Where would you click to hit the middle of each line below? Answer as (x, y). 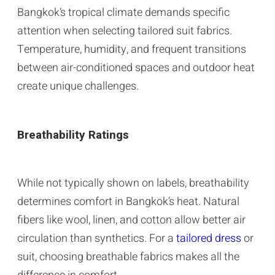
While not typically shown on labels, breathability (133, 183)
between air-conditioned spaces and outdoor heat (136, 68)
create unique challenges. (78, 86)
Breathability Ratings (73, 135)
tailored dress (209, 238)
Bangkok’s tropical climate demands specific (123, 12)
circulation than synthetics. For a (97, 238)
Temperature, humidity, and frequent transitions (132, 49)
